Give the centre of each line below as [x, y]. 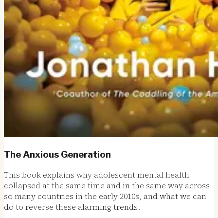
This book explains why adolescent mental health [97, 174]
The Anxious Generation [57, 154]
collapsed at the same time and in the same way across [107, 185]
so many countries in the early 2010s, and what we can [105, 196]
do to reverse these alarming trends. [72, 207]
